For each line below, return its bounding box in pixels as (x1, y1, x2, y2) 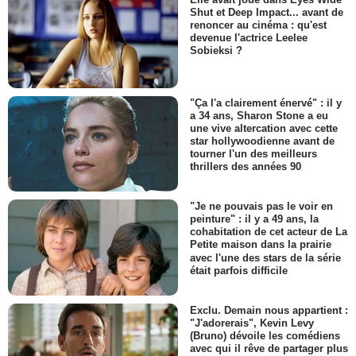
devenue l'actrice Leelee (190, 31, 308, 44)
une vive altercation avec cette (190, 122, 338, 135)
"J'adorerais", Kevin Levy (190, 316, 314, 329)
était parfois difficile (190, 264, 288, 277)
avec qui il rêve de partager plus (190, 342, 348, 354)
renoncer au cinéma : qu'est (190, 18, 327, 31)
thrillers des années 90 (190, 161, 301, 173)
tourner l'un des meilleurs (190, 148, 317, 161)
